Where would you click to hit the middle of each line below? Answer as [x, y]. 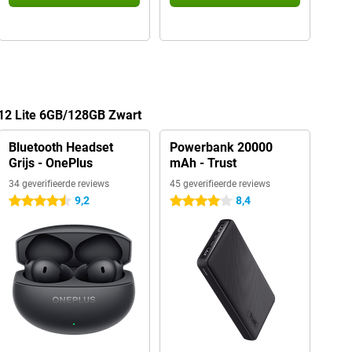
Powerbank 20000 [221, 147]
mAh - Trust [203, 163]
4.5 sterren [35, 201]
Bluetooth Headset [60, 147]
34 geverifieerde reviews [59, 184]
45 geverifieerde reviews [220, 184]
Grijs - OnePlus [50, 163]
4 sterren [191, 201]
